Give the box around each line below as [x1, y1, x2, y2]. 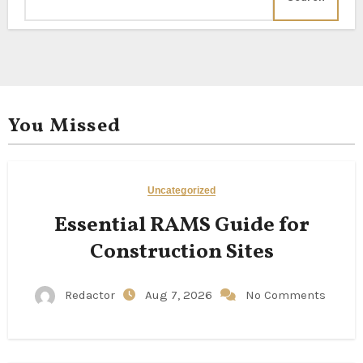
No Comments [245, 288, 326, 302]
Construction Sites [89, 237, 274, 267]
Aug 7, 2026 [144, 288, 216, 302]
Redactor [61, 288, 118, 302]
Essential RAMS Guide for [53, 211, 310, 240]
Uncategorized [147, 185, 216, 196]
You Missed [7, 113, 121, 140]
